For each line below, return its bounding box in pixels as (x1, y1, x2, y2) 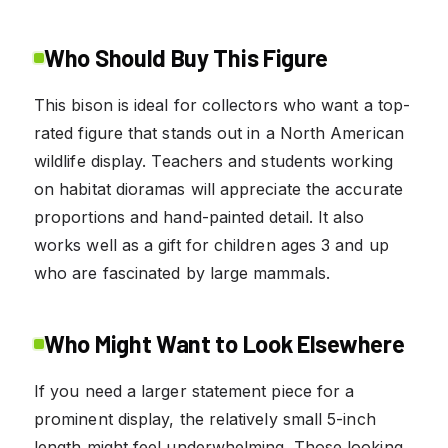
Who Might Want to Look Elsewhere (44, 328, 405, 358)
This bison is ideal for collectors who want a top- (34, 94, 410, 115)
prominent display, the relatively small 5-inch (34, 408, 376, 429)
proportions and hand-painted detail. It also (34, 206, 365, 227)
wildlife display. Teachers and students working (34, 150, 393, 171)
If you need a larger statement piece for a (34, 380, 355, 401)
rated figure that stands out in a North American (34, 122, 404, 143)
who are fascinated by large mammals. (34, 262, 330, 283)
